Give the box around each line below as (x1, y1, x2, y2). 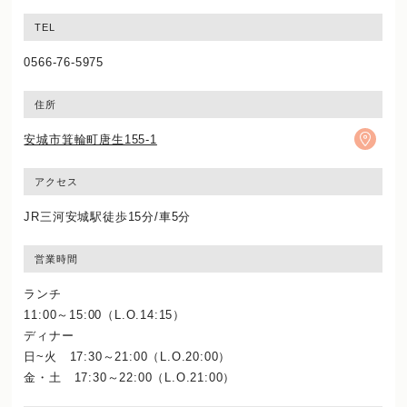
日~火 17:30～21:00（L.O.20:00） (24, 349, 232, 363)
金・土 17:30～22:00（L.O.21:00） (24, 370, 236, 384)
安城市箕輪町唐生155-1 (24, 132, 157, 146)
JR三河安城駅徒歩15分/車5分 (24, 209, 192, 223)
